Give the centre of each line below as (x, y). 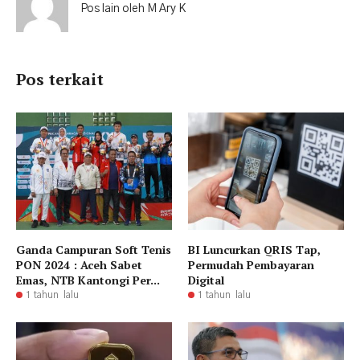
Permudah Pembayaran (251, 264)
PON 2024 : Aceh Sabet (79, 264)
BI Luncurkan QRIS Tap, (254, 249)
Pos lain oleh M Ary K (133, 9)
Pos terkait (60, 80)
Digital (206, 280)
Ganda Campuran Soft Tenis (94, 249)
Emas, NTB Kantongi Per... (88, 280)
